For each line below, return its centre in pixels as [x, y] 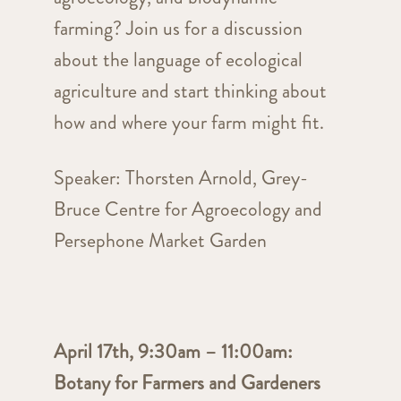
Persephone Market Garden [160, 241]
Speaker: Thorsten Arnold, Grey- [180, 178]
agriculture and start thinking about [190, 91]
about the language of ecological [178, 60]
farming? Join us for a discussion [178, 29]
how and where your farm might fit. [191, 123]
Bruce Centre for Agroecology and [188, 209]
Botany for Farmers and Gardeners [187, 383]
